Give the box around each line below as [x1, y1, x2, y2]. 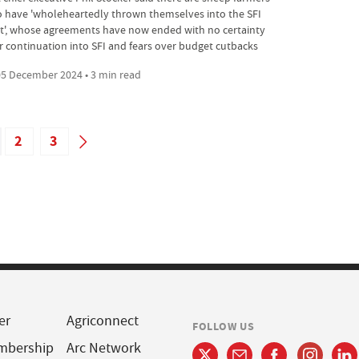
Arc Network [66, 339, 141, 357]
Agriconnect [66, 312, 139, 330]
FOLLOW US [192, 318, 255, 334]
